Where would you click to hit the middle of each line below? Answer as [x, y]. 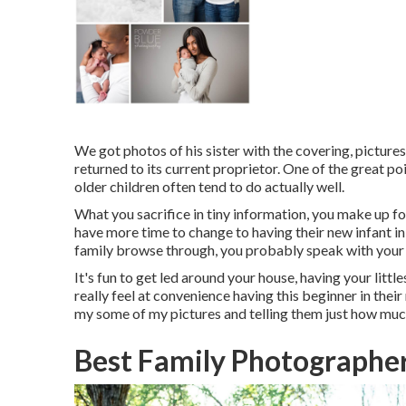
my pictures [185, 313]
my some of [111, 313]
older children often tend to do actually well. [209, 186]
